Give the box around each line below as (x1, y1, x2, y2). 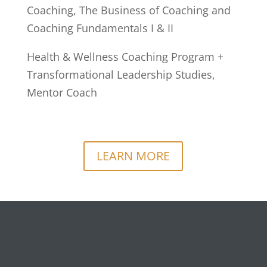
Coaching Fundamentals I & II (26, 20, 173, 35)
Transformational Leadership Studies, (26, 67, 215, 82)
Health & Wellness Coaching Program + (26, 49, 223, 64)
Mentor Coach (26, 85, 97, 100)
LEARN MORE (97, 147, 170, 164)
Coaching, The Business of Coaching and (26, 2, 231, 17)
